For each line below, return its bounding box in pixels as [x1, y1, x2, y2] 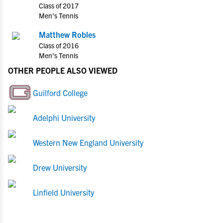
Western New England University [33, 137, 143, 147]
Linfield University [33, 187, 94, 197]
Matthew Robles [39, 29, 96, 39]
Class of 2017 [39, 1, 79, 10]
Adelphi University [33, 112, 95, 122]
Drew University [33, 162, 87, 172]
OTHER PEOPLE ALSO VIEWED [8, 65, 117, 75]
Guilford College [33, 88, 88, 98]
